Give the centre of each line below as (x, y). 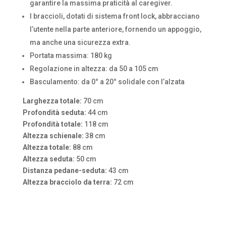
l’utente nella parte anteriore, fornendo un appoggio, (115, 30)
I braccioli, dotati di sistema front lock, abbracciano (115, 16)
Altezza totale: (47, 148)
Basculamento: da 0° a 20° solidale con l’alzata (107, 82)
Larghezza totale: (53, 101)
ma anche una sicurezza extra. (80, 43)
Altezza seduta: (48, 159)
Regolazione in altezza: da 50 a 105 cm (94, 69)
